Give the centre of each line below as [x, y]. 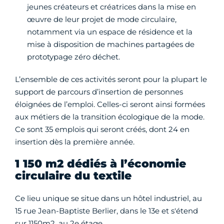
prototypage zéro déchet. [73, 56]
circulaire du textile [73, 175]
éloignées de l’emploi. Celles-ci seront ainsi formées [110, 104]
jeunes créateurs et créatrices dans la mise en [111, 6]
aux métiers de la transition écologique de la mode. [110, 116]
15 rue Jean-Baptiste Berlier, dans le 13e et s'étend [106, 210]
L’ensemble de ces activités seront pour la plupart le [111, 79]
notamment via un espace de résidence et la [110, 31]
